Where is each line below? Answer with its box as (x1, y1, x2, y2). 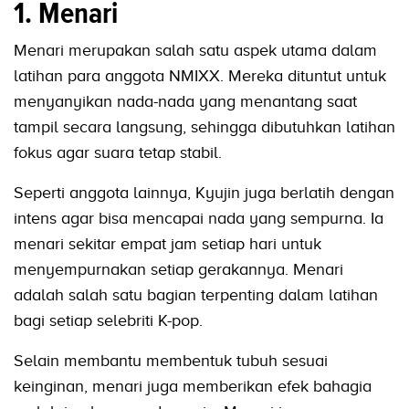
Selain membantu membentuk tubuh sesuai (14, 351, 328, 371)
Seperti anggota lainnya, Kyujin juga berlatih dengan (14, 184, 394, 203)
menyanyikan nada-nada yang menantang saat (14, 92, 357, 111)
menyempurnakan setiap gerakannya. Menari (14, 260, 343, 279)
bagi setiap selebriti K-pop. (14, 311, 203, 330)
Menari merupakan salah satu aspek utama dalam (14, 41, 377, 60)
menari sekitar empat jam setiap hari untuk (14, 235, 321, 254)
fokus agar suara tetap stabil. (14, 143, 222, 163)
